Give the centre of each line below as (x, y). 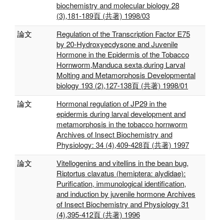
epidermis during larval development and (121, 114)
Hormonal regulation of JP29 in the (111, 103)
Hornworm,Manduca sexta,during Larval (121, 65)
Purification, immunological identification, (121, 183)
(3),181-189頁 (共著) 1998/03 (103, 15)
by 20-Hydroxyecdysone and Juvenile (117, 44)
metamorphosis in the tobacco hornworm (122, 124)
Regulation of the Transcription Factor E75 (123, 34)
